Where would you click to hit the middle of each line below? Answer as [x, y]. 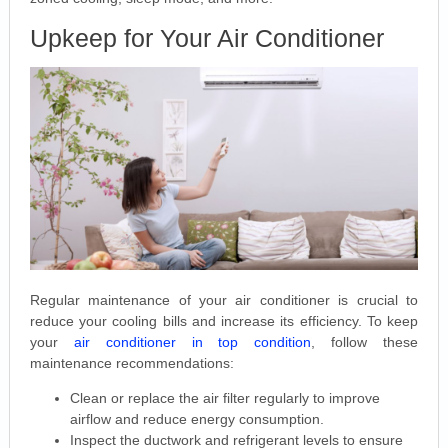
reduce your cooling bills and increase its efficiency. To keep [224, 320]
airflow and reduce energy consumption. [196, 418]
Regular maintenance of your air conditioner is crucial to [224, 299]
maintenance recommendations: [131, 362]
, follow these [365, 341]
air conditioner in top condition [192, 341]
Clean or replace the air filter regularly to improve [224, 397]
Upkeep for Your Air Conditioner [206, 37]
